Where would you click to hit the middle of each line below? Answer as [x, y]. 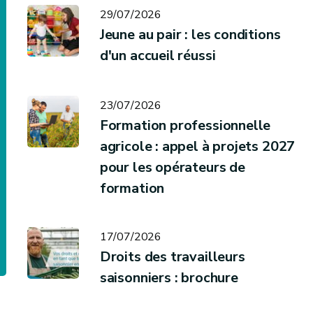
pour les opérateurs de [172, 167]
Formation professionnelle [185, 125]
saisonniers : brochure [169, 278]
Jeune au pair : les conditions [190, 35]
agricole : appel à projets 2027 [197, 146]
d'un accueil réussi [158, 56]
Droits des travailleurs [172, 257]
